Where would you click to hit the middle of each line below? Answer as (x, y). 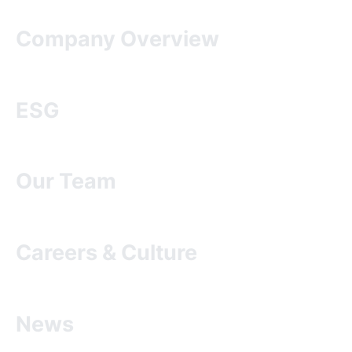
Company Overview (117, 38)
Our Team (66, 181)
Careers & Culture (106, 253)
